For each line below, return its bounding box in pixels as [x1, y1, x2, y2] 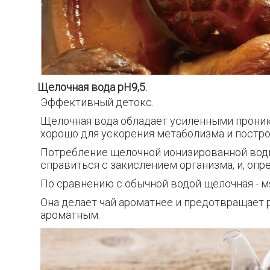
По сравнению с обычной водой [40, 177, 201, 190]
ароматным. [40, 209, 100, 221]
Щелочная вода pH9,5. [37, 81, 147, 93]
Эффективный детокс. [40, 96, 154, 108]
